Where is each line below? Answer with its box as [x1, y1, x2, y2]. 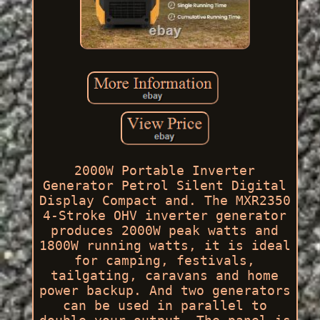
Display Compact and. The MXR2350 [39, 192, 291, 208]
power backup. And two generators [39, 282, 291, 298]
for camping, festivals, [74, 252, 256, 268]
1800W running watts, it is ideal [39, 237, 291, 253]
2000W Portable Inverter [74, 162, 256, 178]
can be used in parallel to [62, 297, 267, 313]
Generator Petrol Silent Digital [43, 177, 287, 193]
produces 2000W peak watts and [51, 222, 279, 238]
